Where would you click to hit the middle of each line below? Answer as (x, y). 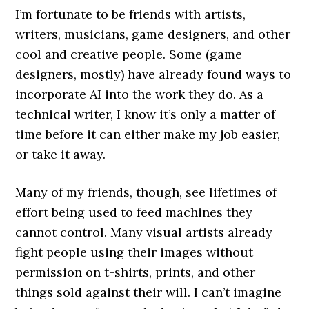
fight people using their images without (134, 252)
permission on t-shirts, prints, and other (136, 272)
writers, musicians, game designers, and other (153, 34)
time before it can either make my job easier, (148, 134)
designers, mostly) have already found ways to (153, 74)
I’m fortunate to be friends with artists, (131, 14)
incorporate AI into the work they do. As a (140, 94)
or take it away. (61, 154)
